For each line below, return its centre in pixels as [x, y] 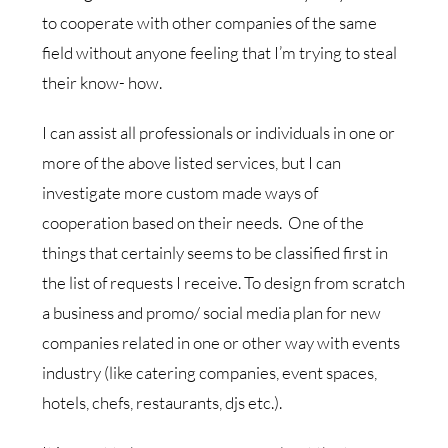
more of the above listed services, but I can [192, 162]
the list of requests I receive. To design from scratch [224, 282]
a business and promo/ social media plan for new [212, 312]
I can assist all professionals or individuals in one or [219, 132]
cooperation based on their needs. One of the [203, 222]
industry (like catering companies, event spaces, [210, 372]
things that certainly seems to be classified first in [215, 252]
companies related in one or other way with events [221, 342]
